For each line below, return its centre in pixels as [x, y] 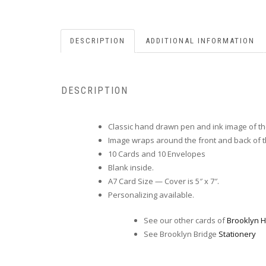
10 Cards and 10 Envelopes [157, 154]
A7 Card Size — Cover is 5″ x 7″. [164, 181]
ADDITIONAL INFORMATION [200, 40]
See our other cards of [185, 220]
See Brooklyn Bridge [181, 234]
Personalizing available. [151, 195]
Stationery [237, 234]
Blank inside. [131, 168]
